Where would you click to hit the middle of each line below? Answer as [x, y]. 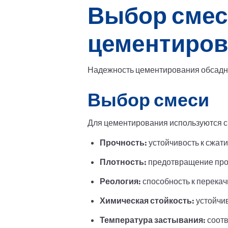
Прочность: [123, 142]
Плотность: [123, 162]
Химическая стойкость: [147, 201]
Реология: [120, 181]
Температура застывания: [153, 220]
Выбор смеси [148, 99]
